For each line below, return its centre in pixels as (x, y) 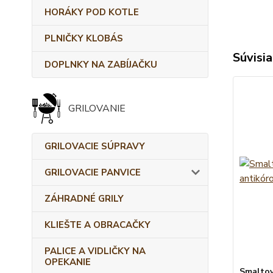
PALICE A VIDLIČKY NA (95, 251)
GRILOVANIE (97, 108)
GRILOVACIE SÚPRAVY (95, 146)
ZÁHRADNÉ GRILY (84, 199)
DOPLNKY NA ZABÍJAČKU (101, 65)
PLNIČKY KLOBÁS (84, 38)
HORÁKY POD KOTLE (92, 12)
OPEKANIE (68, 262)
